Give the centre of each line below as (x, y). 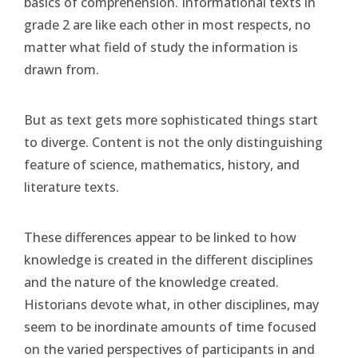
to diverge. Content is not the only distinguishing (173, 142)
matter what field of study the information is (161, 47)
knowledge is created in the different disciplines (169, 260)
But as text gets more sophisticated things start (171, 120)
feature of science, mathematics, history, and (162, 165)
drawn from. (62, 70)
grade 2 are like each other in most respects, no (167, 25)
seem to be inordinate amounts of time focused (170, 327)
